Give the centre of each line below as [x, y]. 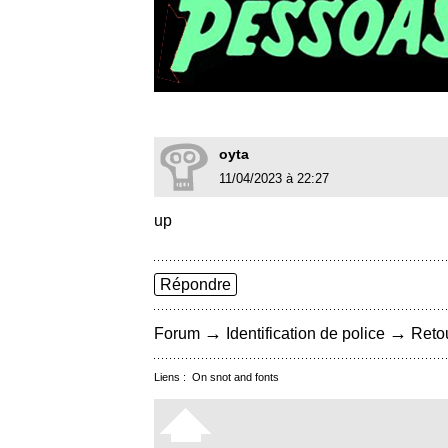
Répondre [195, 285]
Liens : [173, 377]
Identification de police [305, 334]
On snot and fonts [235, 377]
